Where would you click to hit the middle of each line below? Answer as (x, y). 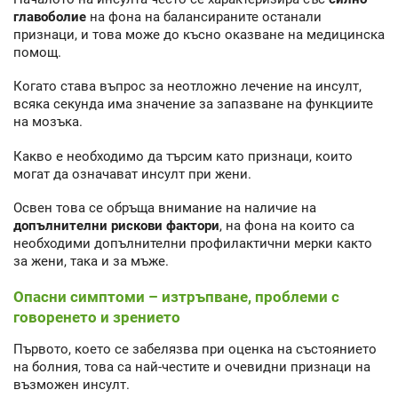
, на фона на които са (287, 226)
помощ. (37, 52)
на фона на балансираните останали (204, 16)
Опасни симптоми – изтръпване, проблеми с (176, 296)
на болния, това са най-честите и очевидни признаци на (192, 366)
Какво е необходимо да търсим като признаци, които (183, 156)
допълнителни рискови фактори (116, 226)
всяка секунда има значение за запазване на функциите (193, 104)
